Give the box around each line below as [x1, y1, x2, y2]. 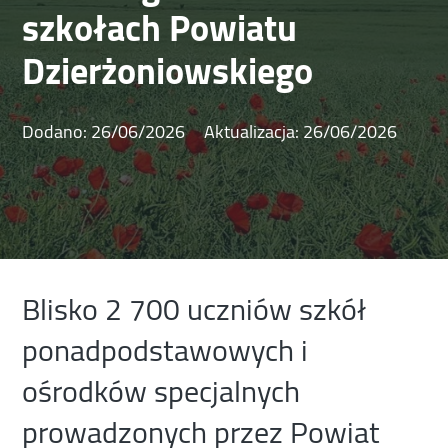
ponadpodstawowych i [22, 322, 309, 379]
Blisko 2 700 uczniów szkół [22, 281, 367, 338]
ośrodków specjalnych [22, 363, 301, 420]
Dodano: [22, 115, 92, 149]
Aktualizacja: [200, 115, 304, 149]
